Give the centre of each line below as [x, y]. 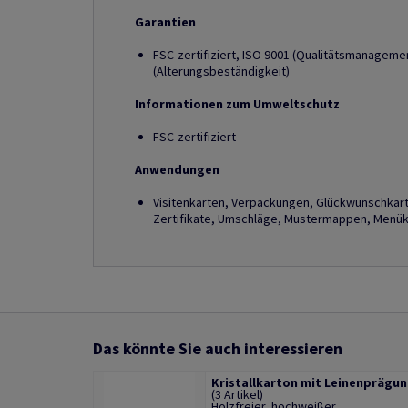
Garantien [165, 22]
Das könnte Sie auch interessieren [218, 348]
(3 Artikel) [237, 394]
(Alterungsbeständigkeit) [221, 71]
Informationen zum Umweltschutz [237, 104]
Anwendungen [177, 169]
